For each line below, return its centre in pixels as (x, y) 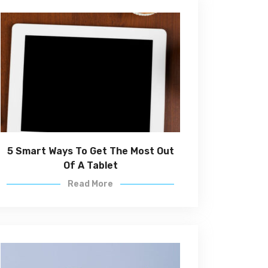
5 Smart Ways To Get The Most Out (90, 151)
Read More (90, 184)
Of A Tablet (90, 165)
